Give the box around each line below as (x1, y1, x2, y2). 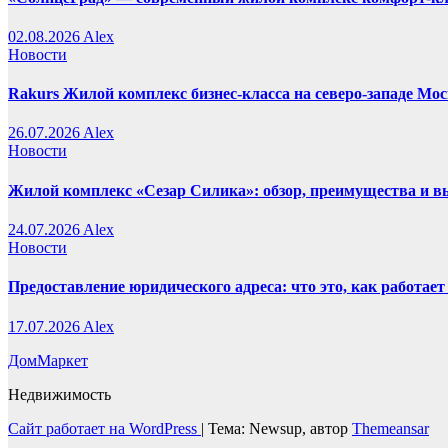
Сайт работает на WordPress (8, 419, 201, 437)
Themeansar (352, 419, 429, 437)
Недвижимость (8, 385, 111, 403)
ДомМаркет (8, 351, 88, 369)
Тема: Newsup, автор (208, 419, 352, 437)
